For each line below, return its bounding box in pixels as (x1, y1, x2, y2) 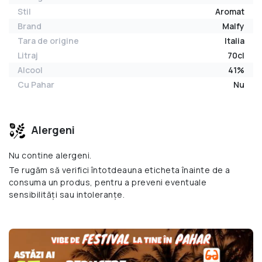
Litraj (18, 50, 38, 61)
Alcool (18, 64, 43, 76)
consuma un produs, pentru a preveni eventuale (9, 177, 207, 188)
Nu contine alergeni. (9, 150, 92, 161)
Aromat (215, 6, 244, 18)
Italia (225, 35, 244, 47)
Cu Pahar (18, 79, 54, 91)
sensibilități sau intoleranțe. (9, 189, 125, 201)
